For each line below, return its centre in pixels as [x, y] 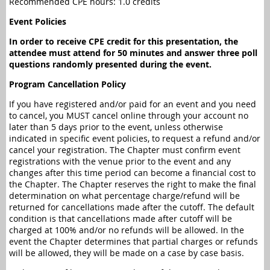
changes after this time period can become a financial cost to [132, 173]
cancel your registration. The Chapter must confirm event [125, 150]
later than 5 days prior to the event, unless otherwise [116, 127]
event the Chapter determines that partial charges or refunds [133, 241]
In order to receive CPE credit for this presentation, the [124, 41]
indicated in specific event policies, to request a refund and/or [135, 138]
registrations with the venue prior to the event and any [120, 161]
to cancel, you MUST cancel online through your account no [129, 115]
